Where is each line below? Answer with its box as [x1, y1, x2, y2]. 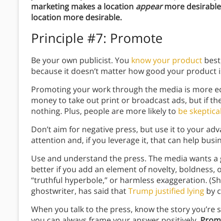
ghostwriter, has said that [31, 185, 128, 197]
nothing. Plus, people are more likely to [31, 106, 178, 117]
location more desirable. [31, 12, 124, 23]
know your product [131, 55, 202, 66]
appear [136, 1, 162, 12]
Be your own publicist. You [31, 55, 131, 66]
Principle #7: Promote [31, 29, 166, 47]
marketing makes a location [31, 1, 136, 12]
